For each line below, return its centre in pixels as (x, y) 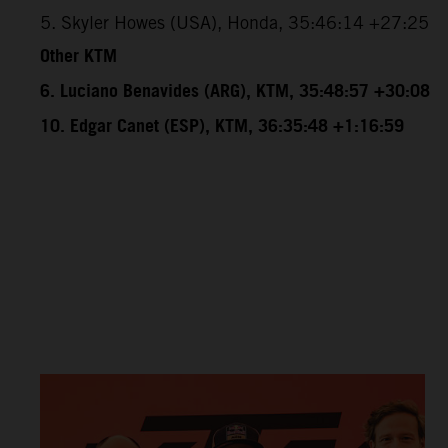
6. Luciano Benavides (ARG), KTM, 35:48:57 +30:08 (235, 91)
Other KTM (78, 56)
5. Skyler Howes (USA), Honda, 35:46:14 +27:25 (234, 22)
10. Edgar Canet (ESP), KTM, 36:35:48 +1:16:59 (222, 126)
